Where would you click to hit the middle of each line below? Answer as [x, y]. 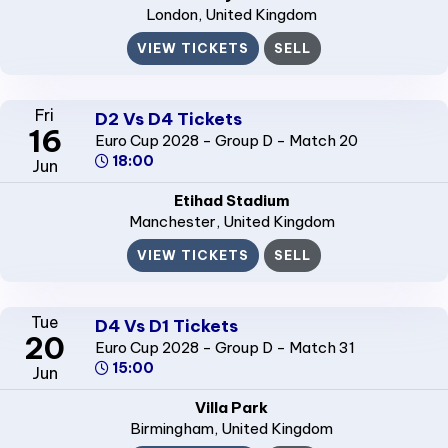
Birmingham [172, 428]
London [172, 14]
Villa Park [231, 407]
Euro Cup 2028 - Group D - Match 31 [224, 348]
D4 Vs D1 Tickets [166, 326]
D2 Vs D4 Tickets [168, 119]
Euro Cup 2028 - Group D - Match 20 [226, 141]
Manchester [172, 221]
